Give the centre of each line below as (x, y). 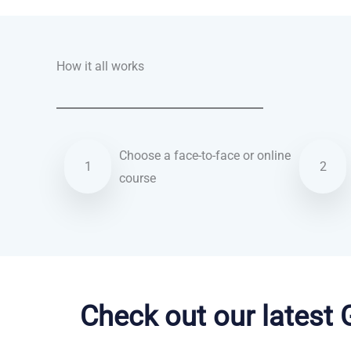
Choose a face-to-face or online (205, 155)
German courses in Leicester (134, 268)
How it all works (100, 67)
